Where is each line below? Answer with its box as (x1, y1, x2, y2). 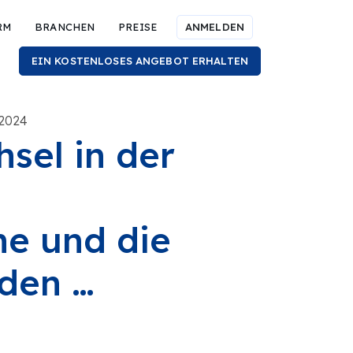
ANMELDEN (184, 20, 244, 33)
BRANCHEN (35, 20, 95, 33)
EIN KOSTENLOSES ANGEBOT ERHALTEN (31, 54, 248, 67)
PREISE (118, 20, 157, 33)
